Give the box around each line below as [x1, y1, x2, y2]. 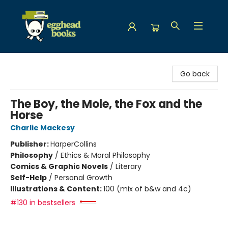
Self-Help [10, 173, 47, 183]
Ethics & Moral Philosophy [61, 150, 150, 160]
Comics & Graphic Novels [10, 161, 108, 172]
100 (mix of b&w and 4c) [103, 184, 191, 194]
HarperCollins [50, 139, 97, 149]
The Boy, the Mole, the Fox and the [10, 96, 202, 112]
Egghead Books [8, 58, 61, 68]
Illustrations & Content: [10, 184, 103, 194]
